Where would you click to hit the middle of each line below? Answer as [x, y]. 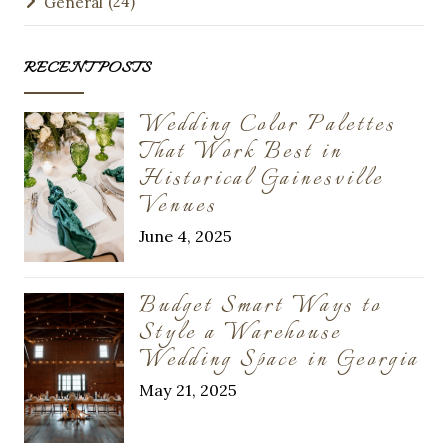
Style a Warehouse [241, 334]
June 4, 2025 [186, 236]
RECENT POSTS [88, 69]
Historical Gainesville [262, 180]
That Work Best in [241, 153]
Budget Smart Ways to [261, 307]
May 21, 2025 [188, 390]
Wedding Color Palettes [268, 126]
